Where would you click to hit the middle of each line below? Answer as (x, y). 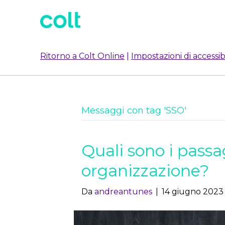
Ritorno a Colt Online (82, 56)
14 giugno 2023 (193, 192)
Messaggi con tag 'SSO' (134, 110)
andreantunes (123, 192)
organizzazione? (145, 171)
